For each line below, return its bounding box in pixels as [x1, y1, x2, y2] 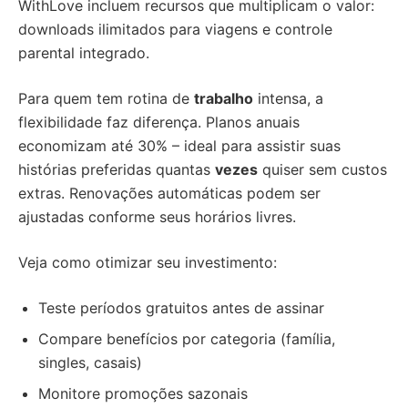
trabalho [194, 89, 253, 108]
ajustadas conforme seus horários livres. [18, 208, 296, 227]
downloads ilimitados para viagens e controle [18, 20, 332, 39]
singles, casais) [38, 353, 142, 372]
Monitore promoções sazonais [38, 384, 248, 403]
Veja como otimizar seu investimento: [18, 253, 277, 272]
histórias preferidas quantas [18, 160, 215, 179]
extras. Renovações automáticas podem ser [18, 184, 321, 203]
